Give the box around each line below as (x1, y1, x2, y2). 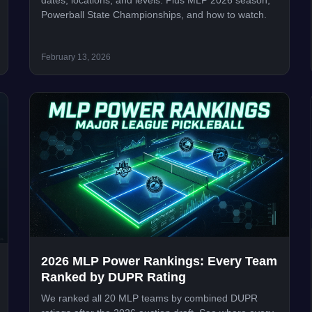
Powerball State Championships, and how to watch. (41, 9, 267, 21)
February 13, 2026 (41, 52, 111, 62)
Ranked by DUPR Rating (41, 270, 187, 284)
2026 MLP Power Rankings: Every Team (41, 253, 278, 268)
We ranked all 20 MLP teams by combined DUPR (41, 292, 258, 304)
